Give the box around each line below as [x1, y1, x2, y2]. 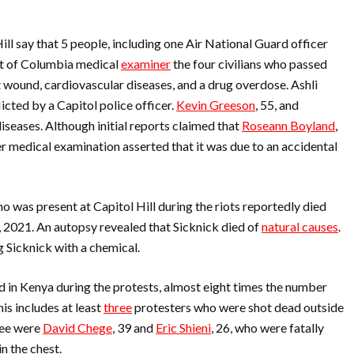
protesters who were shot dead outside [132, 299, 344, 314]
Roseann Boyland [242, 118, 335, 133]
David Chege [43, 320, 112, 335]
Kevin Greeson [176, 97, 255, 112]
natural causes [262, 219, 338, 234]
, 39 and [112, 320, 156, 335]
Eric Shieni [156, 320, 211, 335]
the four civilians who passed [171, 56, 327, 71]
